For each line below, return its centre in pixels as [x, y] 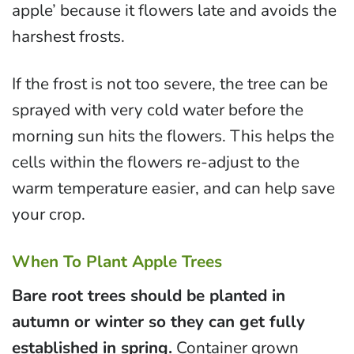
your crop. [49, 214]
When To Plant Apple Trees [117, 262]
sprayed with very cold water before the [158, 110]
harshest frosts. [68, 36]
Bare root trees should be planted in [149, 296]
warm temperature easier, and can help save [173, 188]
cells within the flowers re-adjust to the [156, 162]
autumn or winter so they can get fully [158, 322]
